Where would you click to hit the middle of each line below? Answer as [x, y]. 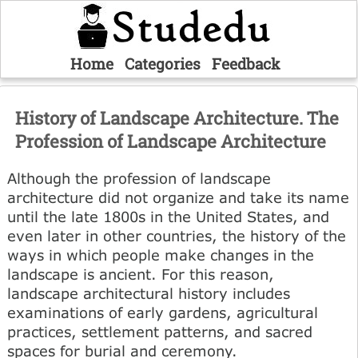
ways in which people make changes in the [161, 255]
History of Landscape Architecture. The [177, 117]
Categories [162, 64]
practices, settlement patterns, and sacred [160, 331]
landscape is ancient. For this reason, [141, 274]
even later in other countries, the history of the [177, 235]
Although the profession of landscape [139, 178]
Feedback [246, 64]
